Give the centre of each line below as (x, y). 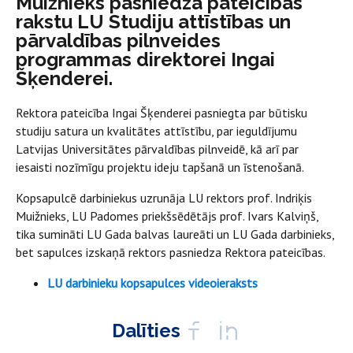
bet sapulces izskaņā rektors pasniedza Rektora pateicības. (171, 252)
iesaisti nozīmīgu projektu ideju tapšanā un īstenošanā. (160, 167)
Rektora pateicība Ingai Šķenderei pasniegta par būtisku (162, 113)
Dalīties (146, 331)
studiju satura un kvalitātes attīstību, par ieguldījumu (156, 131)
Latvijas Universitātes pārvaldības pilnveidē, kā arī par (157, 149)
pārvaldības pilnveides (118, 41)
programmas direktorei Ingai (145, 59)
